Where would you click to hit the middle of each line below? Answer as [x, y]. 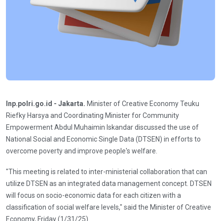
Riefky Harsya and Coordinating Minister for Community [92, 116]
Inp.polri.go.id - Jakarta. [46, 104]
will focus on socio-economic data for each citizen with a [93, 196]
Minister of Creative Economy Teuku [143, 104]
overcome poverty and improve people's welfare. [82, 151]
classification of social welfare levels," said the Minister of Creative [109, 207]
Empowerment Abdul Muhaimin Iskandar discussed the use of [102, 128]
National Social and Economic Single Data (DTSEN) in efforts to [103, 139]
